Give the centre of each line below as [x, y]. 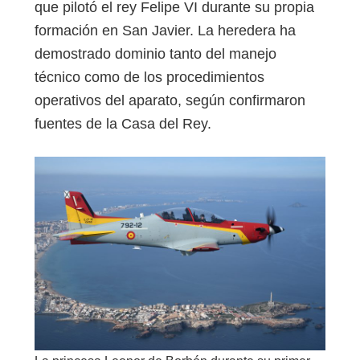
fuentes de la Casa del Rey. [123, 123]
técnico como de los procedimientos [149, 77]
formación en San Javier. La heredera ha [165, 30]
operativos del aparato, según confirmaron [170, 100]
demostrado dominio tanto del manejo [155, 53]
